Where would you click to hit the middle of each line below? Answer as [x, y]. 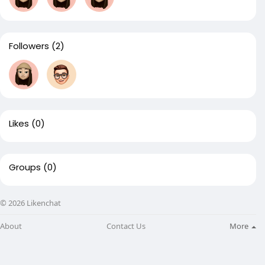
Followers [29, 46]
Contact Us [126, 226]
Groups [25, 167]
